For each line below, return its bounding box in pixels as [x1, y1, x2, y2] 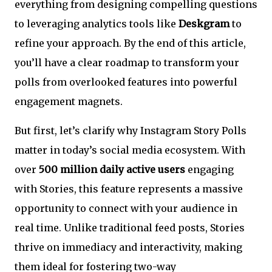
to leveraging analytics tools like [15, 18, 178, 30]
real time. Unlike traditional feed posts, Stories [15, 222, 245, 234]
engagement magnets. [15, 95, 123, 107]
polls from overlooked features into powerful [15, 76, 237, 88]
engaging [185, 163, 234, 175]
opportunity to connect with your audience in [15, 202, 237, 214]
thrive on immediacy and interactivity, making [15, 241, 242, 253]
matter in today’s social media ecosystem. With [15, 144, 245, 156]
